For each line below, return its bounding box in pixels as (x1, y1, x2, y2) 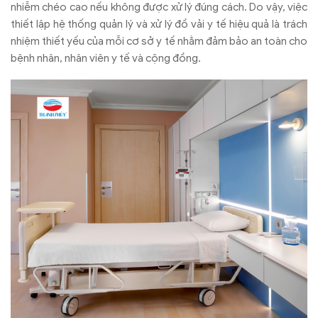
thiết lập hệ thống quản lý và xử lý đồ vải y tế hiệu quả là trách (11, 18, 307, 31)
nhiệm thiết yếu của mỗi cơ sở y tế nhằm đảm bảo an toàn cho (11, 35, 307, 48)
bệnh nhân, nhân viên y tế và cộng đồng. (11, 52, 201, 65)
